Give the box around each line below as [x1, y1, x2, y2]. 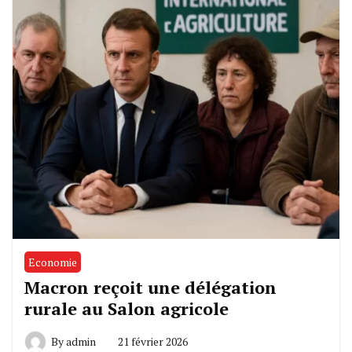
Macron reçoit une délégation [24, 275, 277, 299]
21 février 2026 [118, 333, 188, 349]
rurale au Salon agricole [24, 296, 229, 320]
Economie [28, 254, 77, 269]
